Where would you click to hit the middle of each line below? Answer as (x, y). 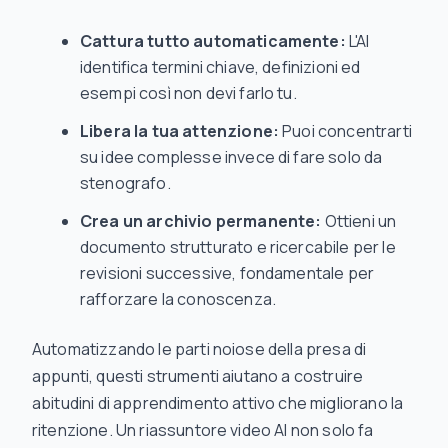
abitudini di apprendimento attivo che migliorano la (218, 403)
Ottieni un (359, 221)
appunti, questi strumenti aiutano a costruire (198, 376)
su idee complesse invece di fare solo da (231, 157)
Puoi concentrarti (345, 131)
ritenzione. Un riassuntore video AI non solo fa (203, 430)
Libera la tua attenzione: (179, 131)
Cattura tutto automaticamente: (213, 41)
